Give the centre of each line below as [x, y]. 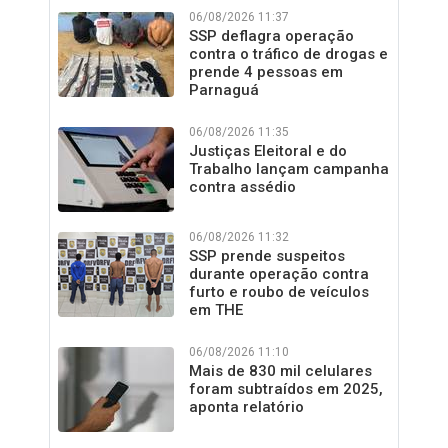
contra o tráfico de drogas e [288, 54]
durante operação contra [279, 274]
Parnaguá [224, 90]
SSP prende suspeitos [267, 256]
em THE [216, 310]
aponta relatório [246, 407]
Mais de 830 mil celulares [280, 371]
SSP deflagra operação [271, 36]
